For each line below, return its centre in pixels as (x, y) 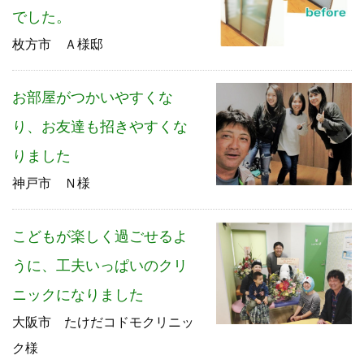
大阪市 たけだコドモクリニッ (103, 323)
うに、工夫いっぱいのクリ (100, 266)
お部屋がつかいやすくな (93, 98)
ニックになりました (78, 295)
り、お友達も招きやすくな (100, 127)
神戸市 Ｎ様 (51, 184)
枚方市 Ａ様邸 (58, 45)
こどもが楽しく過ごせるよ (100, 237)
